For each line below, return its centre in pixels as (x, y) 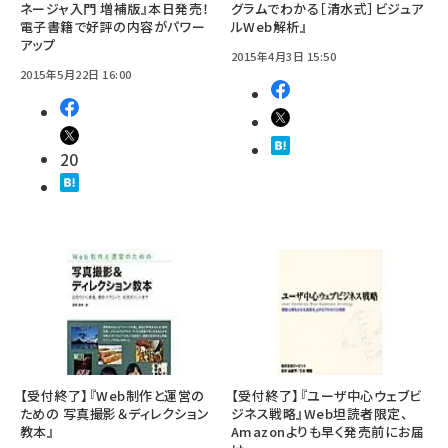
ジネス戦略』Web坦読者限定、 (320, 413)
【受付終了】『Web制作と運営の (112, 395)
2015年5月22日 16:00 (76, 73)
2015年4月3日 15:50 (284, 55)
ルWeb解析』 (269, 26)
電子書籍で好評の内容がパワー (113, 26)
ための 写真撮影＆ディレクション (115, 413)
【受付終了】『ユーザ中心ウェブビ (326, 395)
